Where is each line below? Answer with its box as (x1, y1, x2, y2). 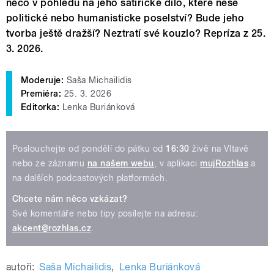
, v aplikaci (154, 158, 201, 169)
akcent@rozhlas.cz (12, 223, 92, 234)
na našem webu (87, 158, 154, 169)
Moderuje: (21, 75, 64, 86)
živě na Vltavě (189, 144, 249, 154)
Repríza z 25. (204, 28, 266, 40)
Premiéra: (21, 89, 62, 99)
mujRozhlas (200, 158, 248, 169)
